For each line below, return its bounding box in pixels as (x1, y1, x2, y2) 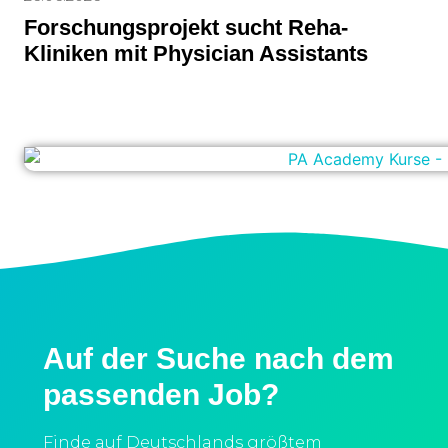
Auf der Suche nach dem (42, 342, 394, 376)
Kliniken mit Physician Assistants (24, 40, 369, 66)
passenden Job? (42, 378, 279, 412)
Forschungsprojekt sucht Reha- (24, 14, 349, 40)
